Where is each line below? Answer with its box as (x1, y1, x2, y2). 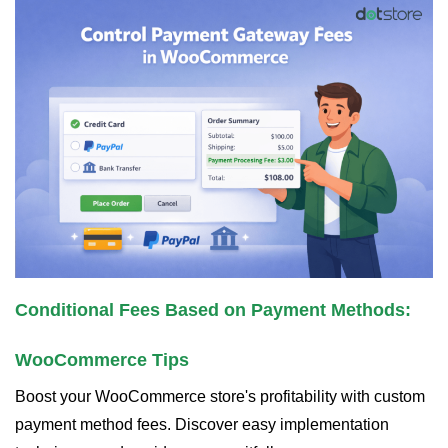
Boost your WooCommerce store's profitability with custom (15, 388, 425, 406)
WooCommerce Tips (15, 350, 189, 371)
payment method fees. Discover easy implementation (15, 416, 389, 434)
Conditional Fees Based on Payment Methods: (15, 300, 411, 321)
